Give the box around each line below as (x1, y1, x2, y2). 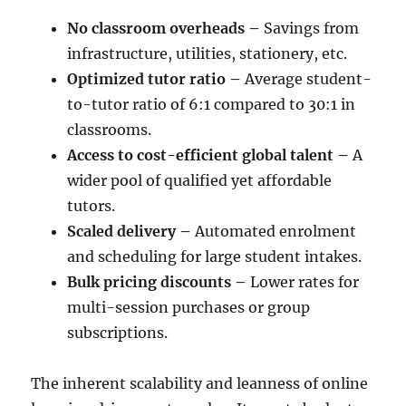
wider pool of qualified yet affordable (67, 170, 333, 189)
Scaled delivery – (67, 221, 196, 240)
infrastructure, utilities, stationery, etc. (67, 43, 348, 63)
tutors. (67, 196, 116, 215)
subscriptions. (67, 323, 169, 342)
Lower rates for (246, 272, 360, 291)
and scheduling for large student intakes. (67, 246, 362, 266)
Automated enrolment (195, 221, 357, 240)
